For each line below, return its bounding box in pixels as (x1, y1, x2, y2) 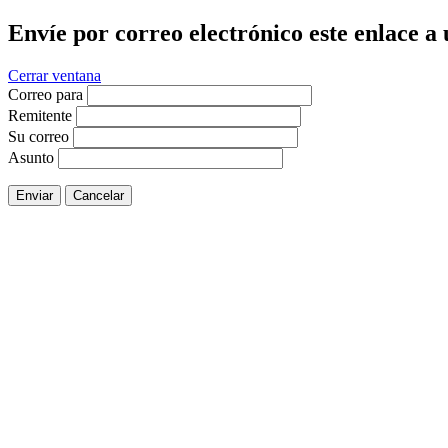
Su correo (8, 127, 69, 145)
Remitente (8, 106, 72, 124)
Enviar (16, 187, 53, 203)
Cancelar (73, 187, 124, 203)
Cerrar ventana (8, 66, 101, 84)
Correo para (8, 85, 83, 103)
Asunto (8, 148, 54, 166)
